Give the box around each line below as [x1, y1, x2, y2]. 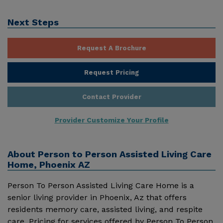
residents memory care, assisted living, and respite [7, 204, 203, 214]
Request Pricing [84, 68, 139, 76]
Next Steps [7, 17, 59, 28]
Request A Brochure [77, 44, 146, 52]
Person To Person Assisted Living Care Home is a [7, 180, 194, 190]
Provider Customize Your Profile [54, 115, 169, 124]
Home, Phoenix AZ [7, 159, 90, 170]
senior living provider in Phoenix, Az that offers [7, 192, 187, 202]
